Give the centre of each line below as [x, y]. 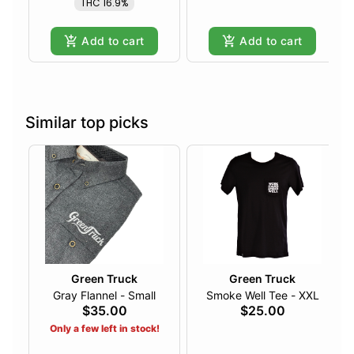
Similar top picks [87, 123]
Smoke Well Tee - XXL [262, 296]
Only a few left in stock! [104, 329]
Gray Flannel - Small [104, 296]
